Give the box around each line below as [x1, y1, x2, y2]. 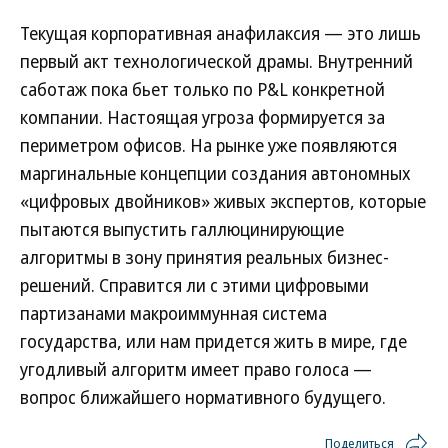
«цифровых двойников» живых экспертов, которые [20, 189, 426, 213]
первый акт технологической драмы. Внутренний [20, 49, 413, 73]
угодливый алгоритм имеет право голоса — [20, 357, 372, 381]
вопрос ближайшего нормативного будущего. [20, 385, 386, 409]
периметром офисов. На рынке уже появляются [20, 133, 397, 157]
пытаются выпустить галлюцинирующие [20, 217, 344, 241]
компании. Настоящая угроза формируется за [20, 105, 385, 129]
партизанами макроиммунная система [20, 301, 327, 325]
